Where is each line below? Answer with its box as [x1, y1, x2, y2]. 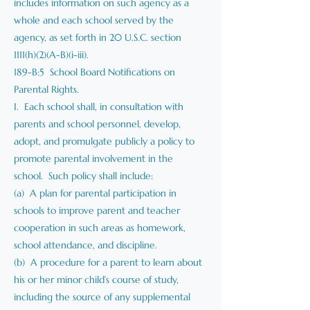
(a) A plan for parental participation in [14, 187, 176, 199]
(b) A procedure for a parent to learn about [14, 256, 202, 268]
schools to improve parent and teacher [14, 204, 180, 217]
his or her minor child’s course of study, [14, 273, 179, 286]
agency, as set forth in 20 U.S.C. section [14, 31, 181, 44]
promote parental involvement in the [14, 152, 173, 165]
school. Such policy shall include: [14, 170, 153, 182]
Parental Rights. [14, 83, 79, 95]
